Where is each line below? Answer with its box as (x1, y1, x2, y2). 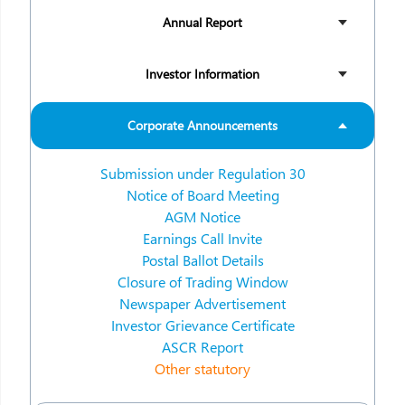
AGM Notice (165, 207, 240, 226)
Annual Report (163, 14, 242, 31)
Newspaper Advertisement (119, 294, 286, 313)
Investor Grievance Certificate (110, 316, 295, 334)
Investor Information (146, 65, 259, 82)
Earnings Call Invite (143, 229, 262, 248)
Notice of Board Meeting (126, 185, 279, 204)
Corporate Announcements (127, 117, 278, 134)
